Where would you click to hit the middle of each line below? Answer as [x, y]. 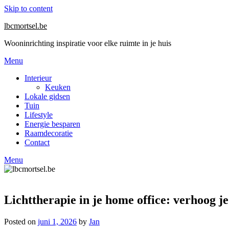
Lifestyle [39, 115]
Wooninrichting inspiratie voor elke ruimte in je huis [88, 43]
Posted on [21, 221]
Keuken [58, 87]
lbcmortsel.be [26, 26]
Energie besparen [52, 124]
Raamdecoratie [49, 133]
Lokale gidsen [47, 96]
